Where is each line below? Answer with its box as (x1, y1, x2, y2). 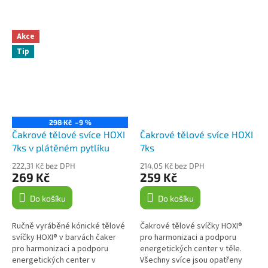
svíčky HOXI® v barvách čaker (12, 232, 116, 244)
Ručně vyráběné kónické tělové (12, 220, 125, 233)
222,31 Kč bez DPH (12, 161, 75, 171)
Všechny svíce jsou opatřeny (140, 254, 242, 267)
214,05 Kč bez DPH (140, 161, 205, 171)
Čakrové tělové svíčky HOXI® (140, 220, 242, 233)
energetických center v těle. (140, 243, 242, 255)
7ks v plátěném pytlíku (12, 142, 109, 154)
